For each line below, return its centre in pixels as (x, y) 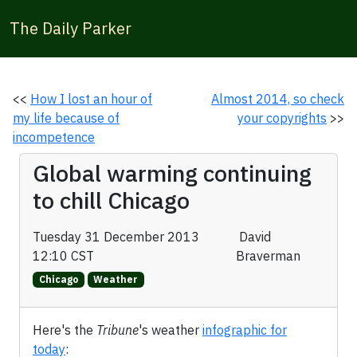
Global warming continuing (172, 173)
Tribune (118, 330)
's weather (171, 330)
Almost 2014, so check (278, 99)
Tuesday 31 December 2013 (116, 237)
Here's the (65, 330)
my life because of (66, 118)
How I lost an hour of (91, 99)
